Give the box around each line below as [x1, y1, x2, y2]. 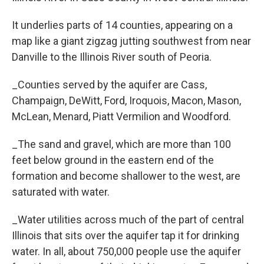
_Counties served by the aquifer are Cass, [12, 78, 207, 91]
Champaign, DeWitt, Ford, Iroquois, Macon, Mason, [12, 94, 241, 107]
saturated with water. [12, 186, 114, 198]
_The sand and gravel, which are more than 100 [12, 138, 231, 150]
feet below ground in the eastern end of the [12, 154, 214, 166]
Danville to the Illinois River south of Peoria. [12, 51, 216, 63]
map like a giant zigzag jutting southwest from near [12, 35, 251, 47]
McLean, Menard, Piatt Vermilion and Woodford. [12, 110, 236, 123]
